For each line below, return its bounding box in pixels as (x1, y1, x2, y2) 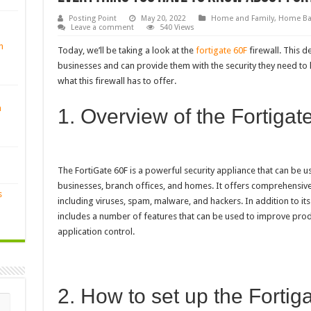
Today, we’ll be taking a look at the (57, 45, 196, 56)
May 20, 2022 (140, 14, 186, 24)
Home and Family (210, 14, 274, 24)
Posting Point (68, 14, 117, 24)
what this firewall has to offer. (57, 76, 176, 87)
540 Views (159, 23, 194, 33)
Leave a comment (70, 23, 134, 33)
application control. (57, 226, 135, 237)
